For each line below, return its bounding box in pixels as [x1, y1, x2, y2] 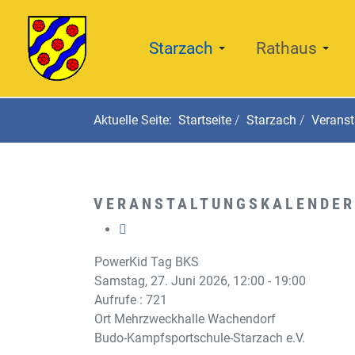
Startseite [178, 113, 231, 128]
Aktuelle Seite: [94, 113, 178, 128]
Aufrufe [94, 292, 136, 307]
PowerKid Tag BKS [94, 254, 199, 269]
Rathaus [256, 39, 317, 58]
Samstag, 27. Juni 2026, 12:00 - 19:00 [94, 273, 306, 288]
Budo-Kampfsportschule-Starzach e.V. [94, 330, 305, 345]
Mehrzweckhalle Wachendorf [114, 311, 276, 326]
